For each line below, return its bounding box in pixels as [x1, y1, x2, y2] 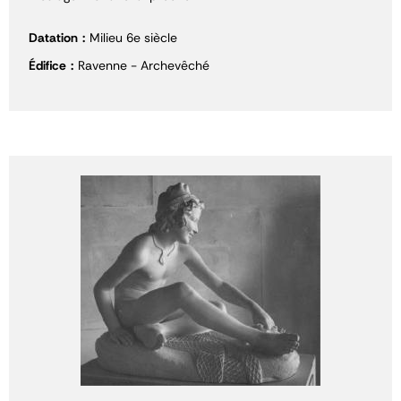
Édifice [29, 57, 66, 73]
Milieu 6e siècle [90, 30, 177, 46]
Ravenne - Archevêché [78, 57, 209, 73]
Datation [29, 30, 78, 46]
